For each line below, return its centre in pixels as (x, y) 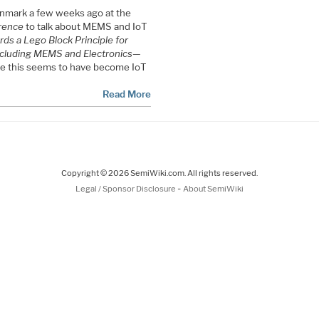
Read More (126, 94)
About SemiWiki (213, 188)
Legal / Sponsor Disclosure (126, 188)
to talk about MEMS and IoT (85, 26)
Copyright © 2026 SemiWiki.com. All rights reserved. (159, 173)
